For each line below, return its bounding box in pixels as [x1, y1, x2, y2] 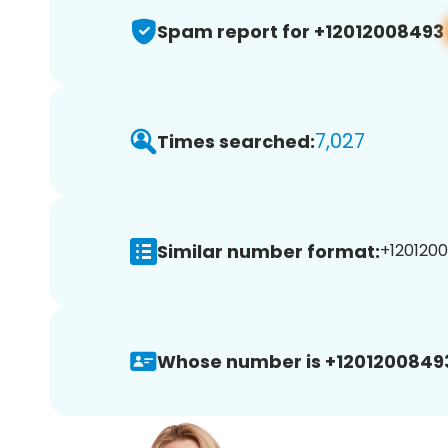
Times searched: [157, 128, 315, 154]
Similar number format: [157, 238, 380, 264]
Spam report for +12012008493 [157, 18, 444, 44]
